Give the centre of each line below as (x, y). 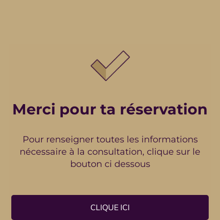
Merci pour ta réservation (110, 109)
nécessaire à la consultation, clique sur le (110, 152)
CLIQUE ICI (110, 207)
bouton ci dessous (110, 164)
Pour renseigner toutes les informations (110, 139)
